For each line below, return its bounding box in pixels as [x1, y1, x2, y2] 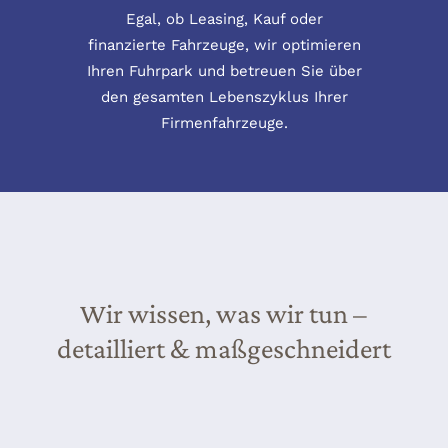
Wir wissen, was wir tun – [80, 298, 368, 329]
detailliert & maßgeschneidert [56, 333, 391, 364]
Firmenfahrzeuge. [160, 114, 288, 132]
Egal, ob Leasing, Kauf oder [125, 10, 323, 28]
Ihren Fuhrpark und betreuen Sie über [86, 62, 362, 80]
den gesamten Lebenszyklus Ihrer [100, 88, 348, 106]
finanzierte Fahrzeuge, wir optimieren [87, 36, 361, 54]
